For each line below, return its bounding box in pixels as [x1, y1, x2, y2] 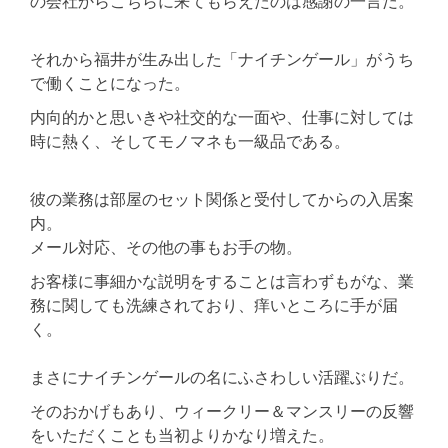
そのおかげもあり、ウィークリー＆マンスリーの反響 [30, 400, 414, 421]
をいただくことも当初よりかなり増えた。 [30, 424, 334, 445]
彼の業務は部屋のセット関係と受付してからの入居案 [30, 188, 414, 209]
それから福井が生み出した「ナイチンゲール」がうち [30, 48, 414, 69]
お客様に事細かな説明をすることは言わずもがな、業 [30, 270, 414, 291]
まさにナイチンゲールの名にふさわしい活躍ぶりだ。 [30, 366, 414, 387]
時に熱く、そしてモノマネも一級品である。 [30, 130, 350, 151]
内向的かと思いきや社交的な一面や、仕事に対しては [30, 106, 414, 127]
